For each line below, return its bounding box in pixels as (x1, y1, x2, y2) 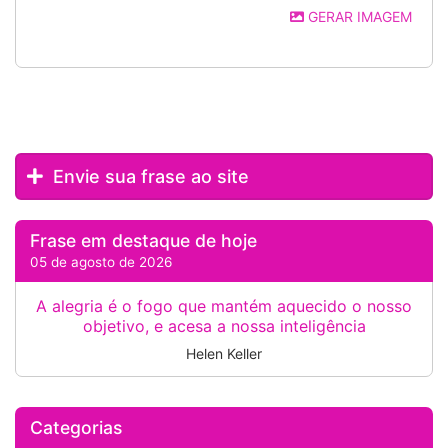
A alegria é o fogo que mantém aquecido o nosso (36, 296, 412, 316)
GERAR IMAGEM (304, 8, 412, 25)
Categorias (30, 417, 122, 438)
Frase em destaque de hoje (30, 230, 257, 251)
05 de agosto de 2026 (30, 254, 172, 270)
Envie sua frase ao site (48, 166, 249, 187)
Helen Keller (186, 345, 262, 362)
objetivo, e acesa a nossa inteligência (82, 316, 366, 336)
